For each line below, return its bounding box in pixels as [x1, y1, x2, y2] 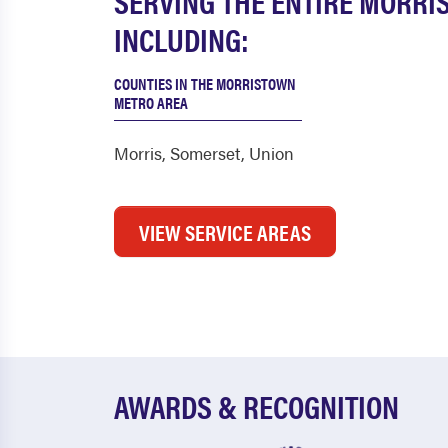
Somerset [170, 141, 241, 165]
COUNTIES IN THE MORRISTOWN [114, 72, 296, 95]
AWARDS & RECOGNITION [114, 383, 399, 428]
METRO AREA [114, 91, 188, 114]
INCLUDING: [114, 16, 249, 61]
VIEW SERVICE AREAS [139, 216, 311, 247]
